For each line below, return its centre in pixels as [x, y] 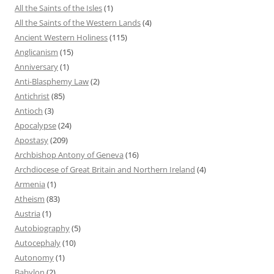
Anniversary [36, 66]
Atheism [30, 198]
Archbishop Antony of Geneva [69, 154]
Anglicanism [36, 52]
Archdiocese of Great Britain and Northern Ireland [105, 169]
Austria [28, 213]
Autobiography [42, 228]
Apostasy [31, 140]
